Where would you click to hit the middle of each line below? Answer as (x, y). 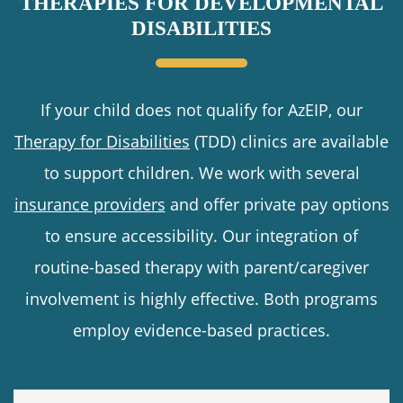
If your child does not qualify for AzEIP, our (201, 109)
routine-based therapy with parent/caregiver (201, 267)
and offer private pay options (277, 204)
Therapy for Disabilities (102, 141)
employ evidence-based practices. (201, 330)
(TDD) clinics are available (289, 141)
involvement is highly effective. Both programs (201, 298)
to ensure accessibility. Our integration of (201, 235)
